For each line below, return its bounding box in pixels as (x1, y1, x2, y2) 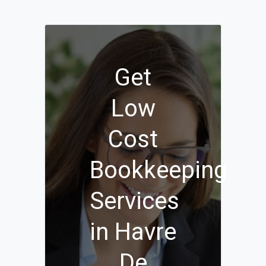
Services (90, 187, 179, 216)
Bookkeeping (90, 156, 227, 185)
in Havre (90, 218, 176, 246)
